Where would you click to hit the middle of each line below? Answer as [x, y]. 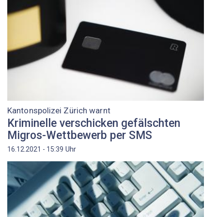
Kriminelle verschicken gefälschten [94, 123]
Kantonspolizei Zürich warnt [59, 111]
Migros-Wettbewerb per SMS [80, 135]
